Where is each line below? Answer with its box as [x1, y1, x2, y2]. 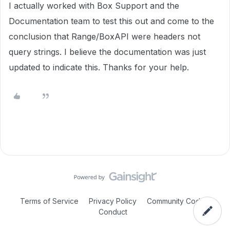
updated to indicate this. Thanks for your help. [9, 62, 189, 72]
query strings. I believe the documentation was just [9, 47, 206, 57]
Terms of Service [20, 197, 79, 205]
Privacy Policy [87, 197, 139, 205]
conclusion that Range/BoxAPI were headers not [9, 31, 200, 42]
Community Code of [147, 197, 214, 205]
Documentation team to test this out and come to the [9, 16, 214, 26]
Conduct [99, 207, 127, 216]
